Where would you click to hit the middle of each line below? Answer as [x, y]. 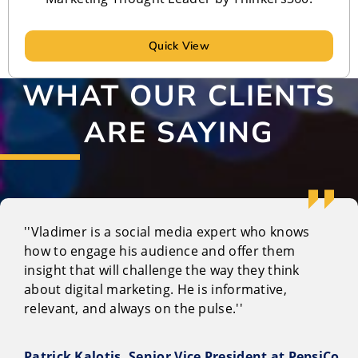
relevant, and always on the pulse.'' [133, 308]
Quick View [179, 46]
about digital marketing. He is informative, [155, 289]
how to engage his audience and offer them [160, 251]
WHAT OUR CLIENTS [179, 96]
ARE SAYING [179, 133]
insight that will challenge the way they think [162, 270]
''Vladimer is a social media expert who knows [167, 231]
